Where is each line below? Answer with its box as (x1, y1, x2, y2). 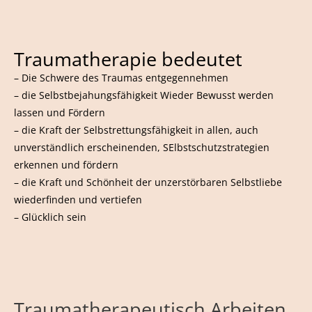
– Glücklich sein (14, 210, 86, 224)
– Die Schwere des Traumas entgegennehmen (14, 70, 228, 84)
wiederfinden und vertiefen (14, 192, 142, 206)
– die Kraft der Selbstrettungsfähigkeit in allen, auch (14, 123, 258, 136)
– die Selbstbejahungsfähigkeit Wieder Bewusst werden (14, 88, 274, 102)
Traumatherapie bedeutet (14, 45, 242, 72)
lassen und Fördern (14, 105, 105, 119)
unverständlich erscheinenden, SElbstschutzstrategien (14, 140, 270, 154)
